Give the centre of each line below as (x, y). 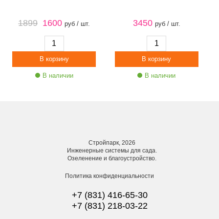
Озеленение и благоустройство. (112, 158)
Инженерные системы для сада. (112, 151)
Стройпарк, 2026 (112, 143)
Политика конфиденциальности (109, 176)
